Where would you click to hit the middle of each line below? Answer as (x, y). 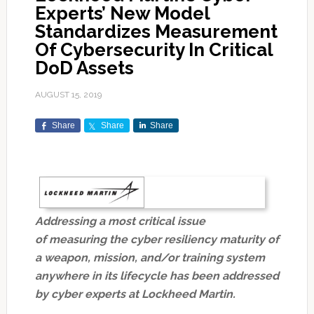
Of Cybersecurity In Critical (153, 50)
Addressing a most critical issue (120, 221)
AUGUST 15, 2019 (68, 95)
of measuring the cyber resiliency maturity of (157, 240)
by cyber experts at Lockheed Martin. (135, 294)
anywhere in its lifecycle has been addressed (157, 276)
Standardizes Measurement (156, 32)
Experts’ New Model (122, 14)
